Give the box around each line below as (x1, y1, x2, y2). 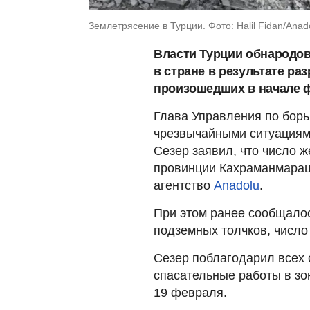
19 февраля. (154, 285, 227, 300)
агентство (154, 178, 214, 192)
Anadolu (214, 178, 259, 192)
